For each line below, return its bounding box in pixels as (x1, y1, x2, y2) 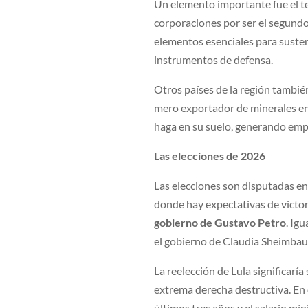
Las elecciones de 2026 (154, 149, 266, 163)
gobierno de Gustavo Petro (154, 216, 287, 230)
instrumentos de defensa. (154, 53, 274, 67)
